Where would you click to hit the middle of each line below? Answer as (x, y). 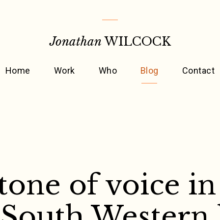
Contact (198, 70)
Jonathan (75, 41)
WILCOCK (137, 41)
